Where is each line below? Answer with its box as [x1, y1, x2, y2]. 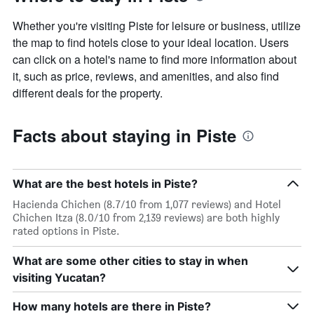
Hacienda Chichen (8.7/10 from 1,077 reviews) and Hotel [13, 198, 281, 212]
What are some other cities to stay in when [13, 254, 248, 268]
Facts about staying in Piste [13, 123, 236, 148]
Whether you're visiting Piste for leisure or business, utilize [13, 18, 301, 34]
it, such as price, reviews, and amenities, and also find [13, 68, 279, 85]
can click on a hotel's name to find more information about [13, 51, 296, 68]
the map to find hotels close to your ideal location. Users [13, 34, 289, 51]
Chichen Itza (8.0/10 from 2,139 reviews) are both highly [13, 211, 280, 225]
